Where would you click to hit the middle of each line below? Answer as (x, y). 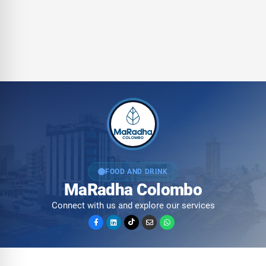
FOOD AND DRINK (137, 171)
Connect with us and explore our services (133, 205)
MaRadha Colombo (133, 189)
